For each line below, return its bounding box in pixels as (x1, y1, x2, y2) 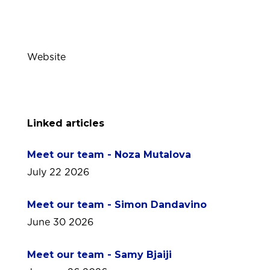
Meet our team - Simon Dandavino (27, 199, 207, 210)
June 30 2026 (27, 218, 93, 227)
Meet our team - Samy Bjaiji (27, 249, 172, 260)
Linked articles (27, 118, 104, 129)
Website (27, 52, 66, 62)
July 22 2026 (27, 168, 89, 177)
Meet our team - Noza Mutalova (27, 149, 191, 160)
